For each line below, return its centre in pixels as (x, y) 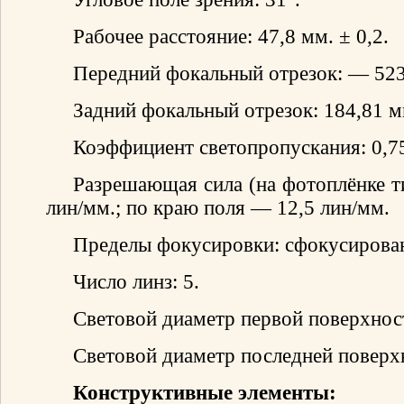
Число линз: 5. (136, 281)
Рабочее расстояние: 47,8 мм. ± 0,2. (231, 36)
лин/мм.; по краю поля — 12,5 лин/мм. (218, 207)
